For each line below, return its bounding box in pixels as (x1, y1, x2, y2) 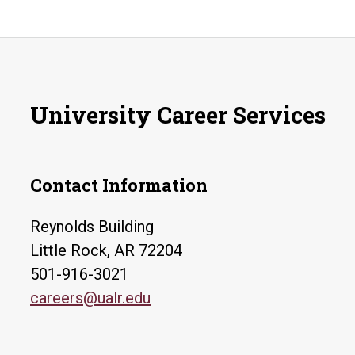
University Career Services (30, 100, 326, 130)
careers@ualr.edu (30, 288, 151, 307)
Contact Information (30, 174, 208, 197)
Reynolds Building (30, 217, 154, 236)
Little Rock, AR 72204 (30, 241, 182, 260)
